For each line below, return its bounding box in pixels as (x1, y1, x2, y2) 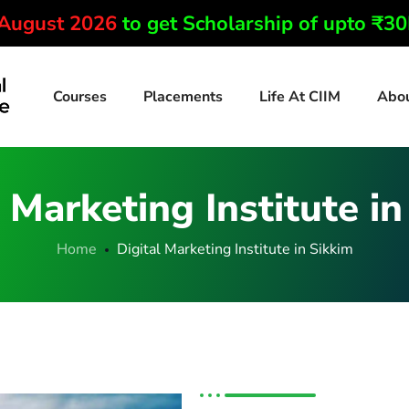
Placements (142, 87, 223, 107)
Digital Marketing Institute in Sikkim (116, 239, 353, 259)
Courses (52, 87, 107, 107)
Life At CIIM (258, 87, 341, 107)
